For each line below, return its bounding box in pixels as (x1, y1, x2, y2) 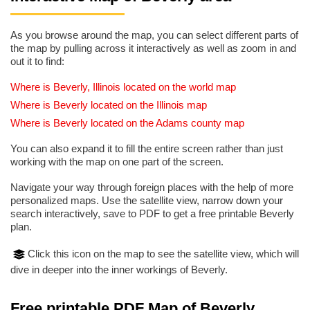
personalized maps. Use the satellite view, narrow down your (10, 194, 283, 207)
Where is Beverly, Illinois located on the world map (10, 81, 236, 93)
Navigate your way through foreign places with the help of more (10, 181, 293, 194)
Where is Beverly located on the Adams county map (10, 117, 244, 129)
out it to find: (10, 55, 64, 68)
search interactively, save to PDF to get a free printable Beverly (10, 208, 294, 220)
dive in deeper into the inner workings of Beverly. (10, 264, 228, 276)
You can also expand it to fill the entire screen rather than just (10, 143, 283, 155)
